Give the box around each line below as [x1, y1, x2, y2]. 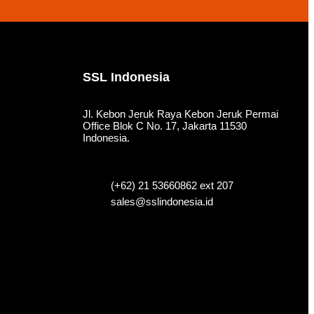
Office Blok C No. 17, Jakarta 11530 [82, 120, 247, 132]
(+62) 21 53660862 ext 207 [110, 179, 233, 192]
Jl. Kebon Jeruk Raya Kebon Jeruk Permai [82, 108, 278, 121]
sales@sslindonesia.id [110, 196, 213, 208]
